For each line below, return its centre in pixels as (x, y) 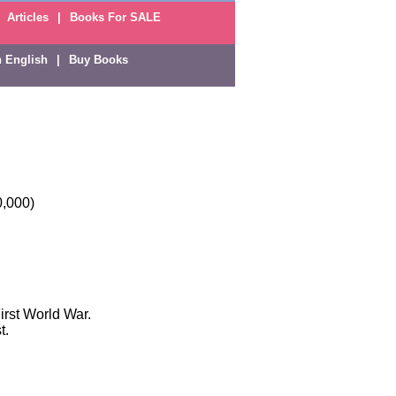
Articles (27, 17)
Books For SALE (115, 17)
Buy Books (99, 60)
